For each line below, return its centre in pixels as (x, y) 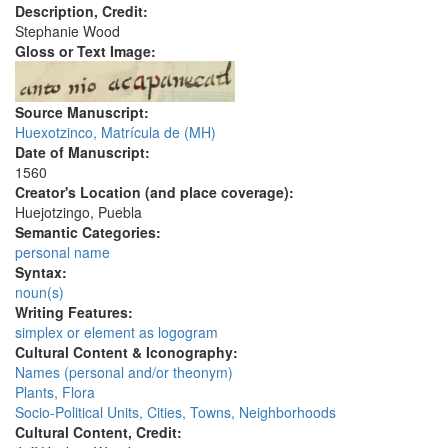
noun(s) (39, 292)
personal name (62, 252)
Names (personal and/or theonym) (124, 372)
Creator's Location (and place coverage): (156, 192)
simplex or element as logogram (116, 332)
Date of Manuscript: (84, 152)
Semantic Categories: (90, 232)
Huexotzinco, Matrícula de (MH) (115, 132)
